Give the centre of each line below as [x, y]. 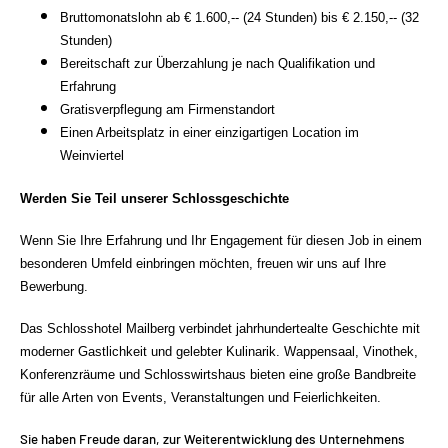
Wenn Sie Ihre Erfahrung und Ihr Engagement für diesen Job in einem [221, 240]
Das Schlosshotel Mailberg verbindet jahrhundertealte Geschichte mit [220, 328]
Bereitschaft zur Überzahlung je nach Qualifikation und [217, 64]
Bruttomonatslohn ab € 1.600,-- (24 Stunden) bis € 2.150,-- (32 [239, 18]
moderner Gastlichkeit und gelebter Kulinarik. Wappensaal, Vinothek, [219, 351]
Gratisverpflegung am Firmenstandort [167, 110]
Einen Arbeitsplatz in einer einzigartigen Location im [209, 133]
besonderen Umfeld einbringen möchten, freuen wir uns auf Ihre [203, 263]
